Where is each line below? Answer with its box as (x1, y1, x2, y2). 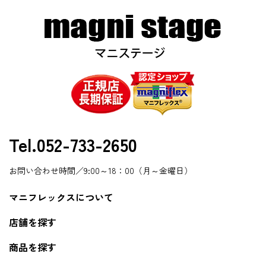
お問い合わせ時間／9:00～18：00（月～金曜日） (9, 164, 192, 177)
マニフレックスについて (9, 190, 113, 205)
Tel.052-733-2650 (9, 131, 137, 158)
